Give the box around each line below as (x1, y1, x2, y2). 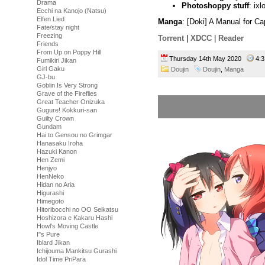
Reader (218, 34, 244, 43)
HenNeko (37, 173, 64, 180)
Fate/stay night (37, 24, 79, 31)
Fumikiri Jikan (37, 57, 76, 64)
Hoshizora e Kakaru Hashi (37, 214, 112, 221)
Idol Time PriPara (37, 256, 86, 263)
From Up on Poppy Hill (37, 49, 101, 56)
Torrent (158, 34, 184, 43)
